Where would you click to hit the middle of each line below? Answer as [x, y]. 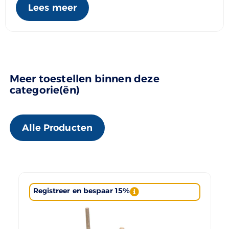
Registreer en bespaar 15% [81, 190]
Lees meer [52, 7]
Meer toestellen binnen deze [84, 78]
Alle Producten [57, 128]
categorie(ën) [45, 90]
